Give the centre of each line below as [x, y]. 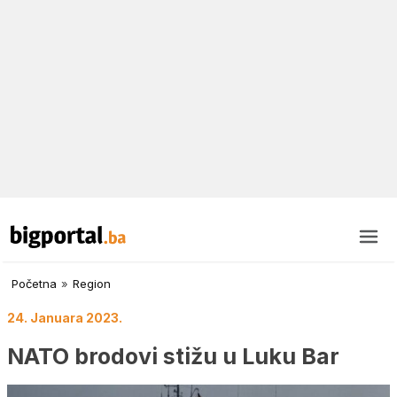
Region [92, 284]
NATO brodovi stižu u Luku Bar [173, 356]
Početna [34, 284]
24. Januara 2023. [65, 318]
